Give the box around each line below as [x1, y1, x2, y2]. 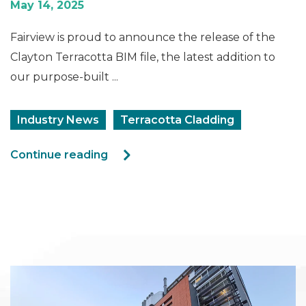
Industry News [17, 113, 99, 126]
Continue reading [10, 148, 108, 161]
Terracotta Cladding [120, 113, 234, 126]
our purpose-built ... [10, 70, 118, 83]
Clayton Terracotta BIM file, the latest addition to [10, 50, 275, 64]
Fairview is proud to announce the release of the [10, 30, 275, 44]
